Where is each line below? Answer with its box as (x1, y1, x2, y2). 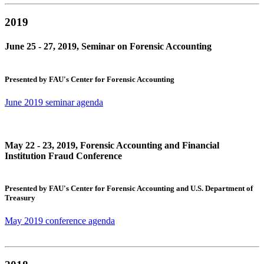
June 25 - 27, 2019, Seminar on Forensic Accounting (5, 41, 212, 52)
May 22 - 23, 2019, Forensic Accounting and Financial (5, 140, 219, 150)
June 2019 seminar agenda (5, 97, 103, 107)
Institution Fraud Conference (5, 150, 122, 161)
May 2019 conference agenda (5, 216, 115, 226)
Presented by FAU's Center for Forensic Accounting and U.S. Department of (5, 184, 253, 193)
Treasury (5, 193, 35, 203)
